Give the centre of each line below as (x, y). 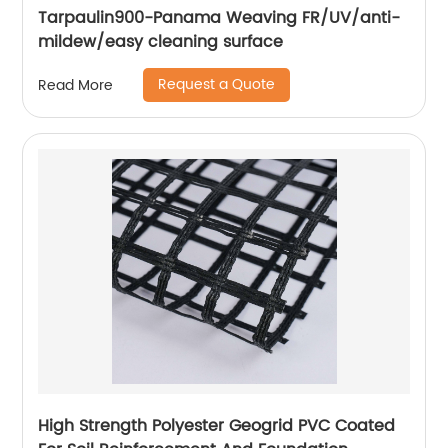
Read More (76, 85)
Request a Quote (217, 85)
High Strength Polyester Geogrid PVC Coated (217, 426)
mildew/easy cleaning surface (161, 42)
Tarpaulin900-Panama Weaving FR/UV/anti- (219, 18)
